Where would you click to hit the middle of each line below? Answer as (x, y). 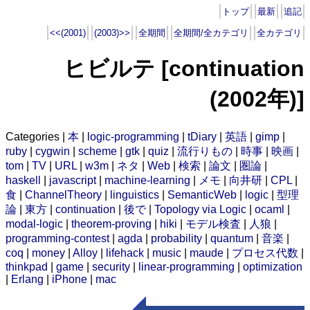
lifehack (125, 253)
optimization (273, 266)
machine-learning (147, 180)
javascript (73, 180)
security (111, 266)
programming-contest (57, 238)
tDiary (202, 136)
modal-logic (34, 224)
